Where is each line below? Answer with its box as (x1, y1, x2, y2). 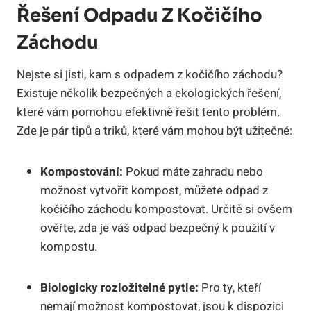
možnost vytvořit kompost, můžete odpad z (40, 181, 268, 199)
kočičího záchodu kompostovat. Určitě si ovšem (40, 200, 292, 218)
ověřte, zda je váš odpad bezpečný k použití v (40, 219, 275, 237)
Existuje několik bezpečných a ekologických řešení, (17, 84, 281, 102)
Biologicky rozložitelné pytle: (40, 278, 199, 296)
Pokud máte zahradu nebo (123, 162, 263, 180)
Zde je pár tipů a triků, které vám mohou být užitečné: (17, 121, 292, 140)
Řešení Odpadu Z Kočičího (17, 3, 262, 27)
